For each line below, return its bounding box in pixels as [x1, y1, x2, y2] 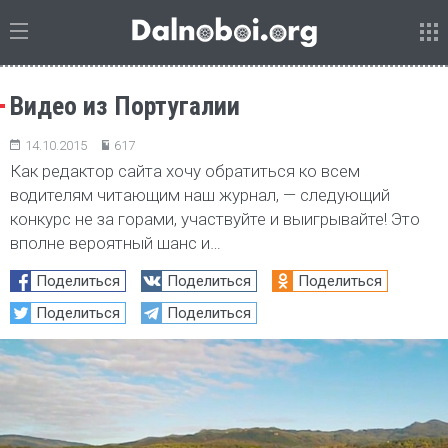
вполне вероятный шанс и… [10, 233, 221, 253]
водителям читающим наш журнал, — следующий [10, 185, 390, 205]
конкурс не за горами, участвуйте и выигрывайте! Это [10, 209, 420, 229]
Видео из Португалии [10, 91, 240, 121]
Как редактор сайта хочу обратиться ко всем [10, 161, 360, 181]
